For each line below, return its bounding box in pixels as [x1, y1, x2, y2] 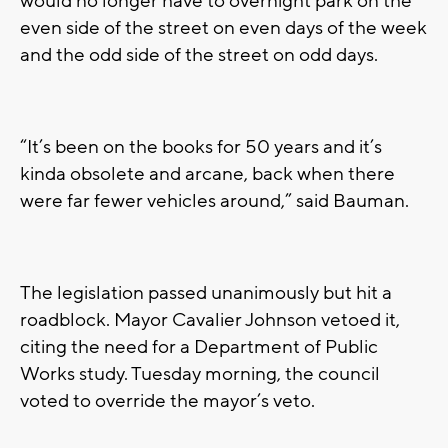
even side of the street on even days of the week [20, 15, 427, 40]
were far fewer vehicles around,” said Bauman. [20, 188, 409, 213]
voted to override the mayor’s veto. [20, 388, 315, 413]
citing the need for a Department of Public [20, 334, 378, 359]
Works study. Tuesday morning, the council [20, 361, 380, 386]
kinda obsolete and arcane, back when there [20, 161, 395, 186]
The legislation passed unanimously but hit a [20, 280, 392, 305]
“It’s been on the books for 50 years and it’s [20, 134, 382, 159]
